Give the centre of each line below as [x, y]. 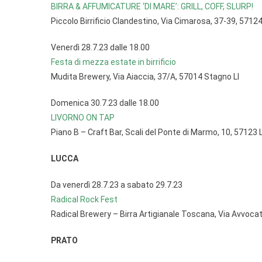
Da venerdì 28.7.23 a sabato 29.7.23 [117, 185]
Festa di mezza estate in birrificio [113, 62]
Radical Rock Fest [84, 199]
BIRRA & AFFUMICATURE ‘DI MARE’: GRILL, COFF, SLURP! [152, 6]
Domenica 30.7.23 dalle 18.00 [105, 103]
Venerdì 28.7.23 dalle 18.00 [100, 47]
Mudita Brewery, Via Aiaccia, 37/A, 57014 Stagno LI [145, 77]
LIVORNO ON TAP [83, 118]
